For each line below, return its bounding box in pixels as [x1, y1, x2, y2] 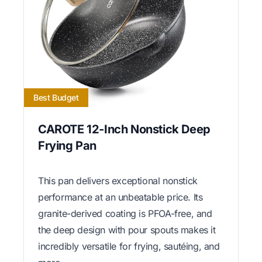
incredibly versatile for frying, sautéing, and [38, 240, 220, 252]
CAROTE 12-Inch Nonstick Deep [38, 122, 211, 136]
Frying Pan [38, 138, 96, 153]
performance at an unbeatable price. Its [38, 191, 203, 203]
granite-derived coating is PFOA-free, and [38, 207, 212, 219]
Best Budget [33, 92, 79, 102]
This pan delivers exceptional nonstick [38, 174, 198, 187]
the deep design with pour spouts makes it [38, 223, 216, 236]
